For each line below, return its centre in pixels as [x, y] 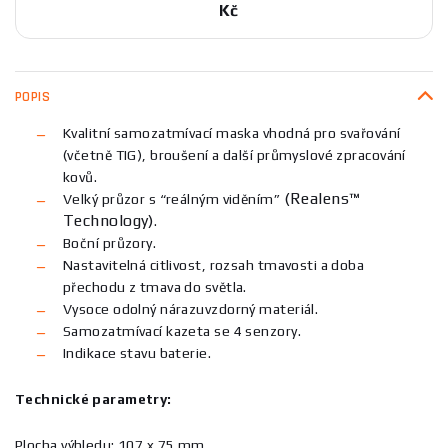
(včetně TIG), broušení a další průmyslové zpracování [234, 154]
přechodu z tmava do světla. [155, 286]
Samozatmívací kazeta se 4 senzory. [184, 330]
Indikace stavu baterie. [137, 352]
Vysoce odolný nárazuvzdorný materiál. [192, 308]
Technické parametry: [93, 398]
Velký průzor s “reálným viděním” [173, 198]
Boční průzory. [111, 242]
